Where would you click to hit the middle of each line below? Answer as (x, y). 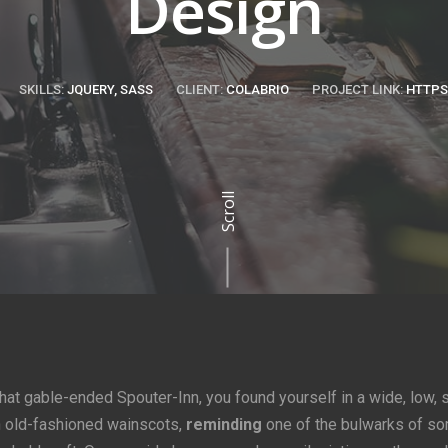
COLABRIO (256, 89)
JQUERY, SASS (108, 89)
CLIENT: (199, 89)
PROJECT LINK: (357, 89)
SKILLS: (41, 89)
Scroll (227, 211)
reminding (223, 424)
